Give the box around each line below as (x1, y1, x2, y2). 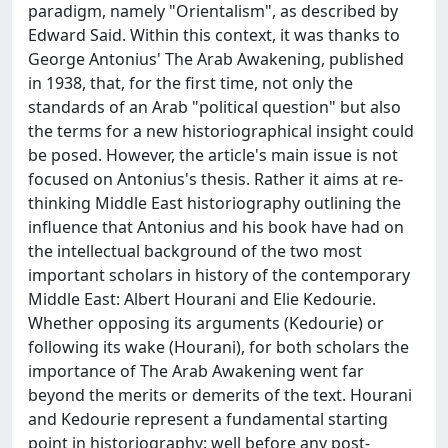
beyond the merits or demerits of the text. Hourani (28, 384, 412, 406)
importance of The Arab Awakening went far (28, 360, 364, 382)
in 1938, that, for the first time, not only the (28, 72, 353, 94)
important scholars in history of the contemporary (28, 264, 410, 286)
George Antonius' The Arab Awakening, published (28, 48, 404, 70)
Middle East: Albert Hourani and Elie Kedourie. (28, 288, 376, 310)
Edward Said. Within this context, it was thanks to (28, 24, 400, 46)
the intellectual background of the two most (28, 240, 362, 262)
